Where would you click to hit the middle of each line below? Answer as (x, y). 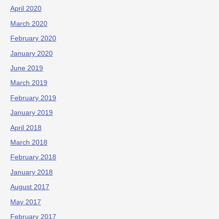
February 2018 (33, 157)
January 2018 (32, 172)
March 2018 (29, 143)
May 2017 (26, 202)
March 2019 (29, 83)
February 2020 (33, 39)
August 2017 (30, 187)
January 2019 (32, 113)
